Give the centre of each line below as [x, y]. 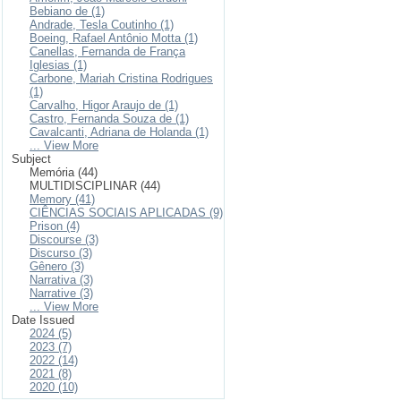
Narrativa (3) [61, 280]
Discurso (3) [61, 253]
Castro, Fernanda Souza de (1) [109, 119]
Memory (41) [62, 199]
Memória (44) [64, 172]
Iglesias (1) [58, 65]
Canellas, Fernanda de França [107, 51]
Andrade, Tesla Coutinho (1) [102, 25]
